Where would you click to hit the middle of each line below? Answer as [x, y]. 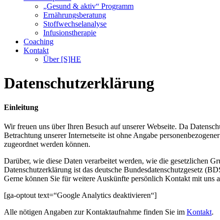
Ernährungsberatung [75, 15]
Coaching [39, 41]
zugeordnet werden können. [47, 144]
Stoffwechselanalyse [75, 24]
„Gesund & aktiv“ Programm [88, 6]
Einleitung [21, 107]
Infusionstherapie [70, 33]
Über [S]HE [62, 59]
